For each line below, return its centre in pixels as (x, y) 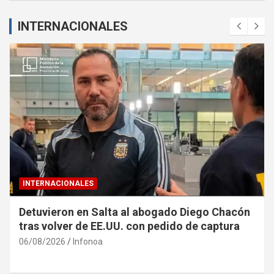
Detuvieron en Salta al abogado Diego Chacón (135, 212)
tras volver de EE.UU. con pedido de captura (129, 226)
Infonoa (88, 242)
